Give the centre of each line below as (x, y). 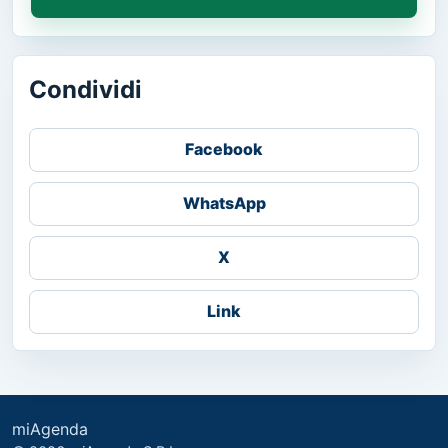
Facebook (224, 149)
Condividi (85, 89)
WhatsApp (224, 203)
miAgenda (50, 428)
